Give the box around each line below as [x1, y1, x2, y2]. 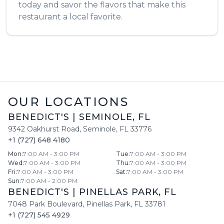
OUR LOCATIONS [8, 94, 129, 109]
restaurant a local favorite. [18, 12, 122, 21]
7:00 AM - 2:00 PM [21, 177, 77, 184]
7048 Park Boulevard [8, 199, 82, 208]
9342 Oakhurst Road [8, 124, 79, 133]
